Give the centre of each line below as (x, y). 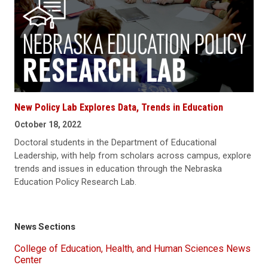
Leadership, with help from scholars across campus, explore (133, 155)
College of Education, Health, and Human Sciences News (133, 249)
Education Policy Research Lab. (75, 182)
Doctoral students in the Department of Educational (115, 142)
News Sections (45, 226)
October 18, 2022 (48, 124)
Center (28, 260)
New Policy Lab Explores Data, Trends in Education (119, 107)
